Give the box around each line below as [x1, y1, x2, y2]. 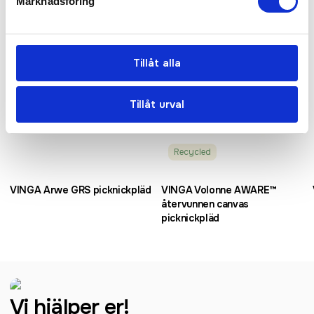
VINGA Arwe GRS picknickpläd [10, 183, 151, 196]
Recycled [174, 146, 211, 158]
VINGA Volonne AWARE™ [161, 183, 276, 196]
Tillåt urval [129, 97, 185, 111]
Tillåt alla [132, 55, 182, 70]
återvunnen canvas [161, 197, 250, 210]
